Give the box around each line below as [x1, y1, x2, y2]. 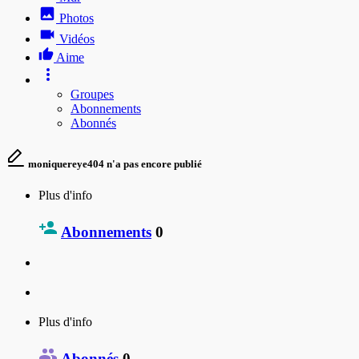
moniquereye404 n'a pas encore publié [26, 157, 202, 170]
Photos [59, 10, 94, 25]
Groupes [71, 87, 114, 101]
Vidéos [59, 31, 95, 46]
